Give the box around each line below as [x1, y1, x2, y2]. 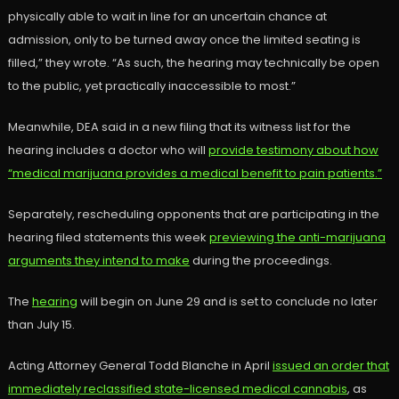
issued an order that [272, 357, 389, 375]
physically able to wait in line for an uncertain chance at [7, 8, 327, 26]
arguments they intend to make [7, 252, 190, 270]
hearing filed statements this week [7, 229, 209, 247]
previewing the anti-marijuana [208, 229, 386, 247]
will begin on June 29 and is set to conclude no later [77, 293, 378, 311]
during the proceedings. [189, 252, 332, 270]
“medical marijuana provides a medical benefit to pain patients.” [7, 165, 382, 183]
